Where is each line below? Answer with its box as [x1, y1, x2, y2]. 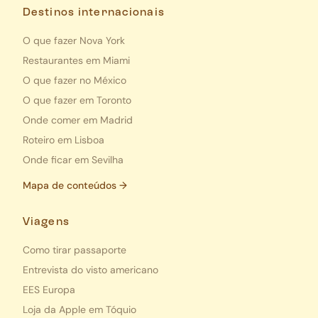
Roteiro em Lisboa [23, 133, 104, 146]
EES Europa [23, 283, 75, 296]
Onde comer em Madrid [23, 113, 133, 126]
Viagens [23, 216, 70, 227]
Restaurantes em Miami [23, 53, 130, 67]
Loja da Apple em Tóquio [23, 302, 136, 316]
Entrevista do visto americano [23, 263, 158, 276]
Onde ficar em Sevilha [23, 153, 124, 166]
